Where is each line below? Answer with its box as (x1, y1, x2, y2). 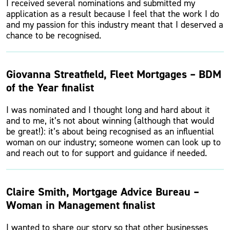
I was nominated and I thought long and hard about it (6, 104, 210, 116)
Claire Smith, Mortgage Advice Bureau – (6, 184, 199, 199)
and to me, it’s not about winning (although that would (6, 114, 214, 127)
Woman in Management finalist (6, 198, 155, 213)
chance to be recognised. (6, 29, 101, 42)
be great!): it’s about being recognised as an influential (6, 125, 214, 138)
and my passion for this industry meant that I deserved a (6, 18, 223, 31)
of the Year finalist (6, 80, 94, 95)
